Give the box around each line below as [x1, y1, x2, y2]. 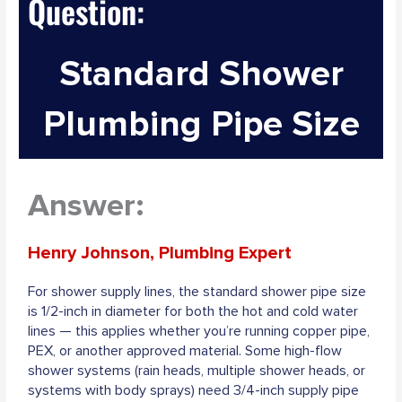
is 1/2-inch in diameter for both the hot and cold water [28, 301, 359, 320]
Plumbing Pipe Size [42, 101, 360, 146]
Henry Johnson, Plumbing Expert [28, 241, 293, 264]
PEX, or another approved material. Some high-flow [28, 341, 343, 360]
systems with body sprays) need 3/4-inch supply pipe [28, 380, 360, 399]
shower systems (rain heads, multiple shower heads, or [28, 361, 366, 380]
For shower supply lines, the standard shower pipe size [28, 282, 367, 301]
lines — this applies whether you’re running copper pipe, [28, 321, 371, 340]
